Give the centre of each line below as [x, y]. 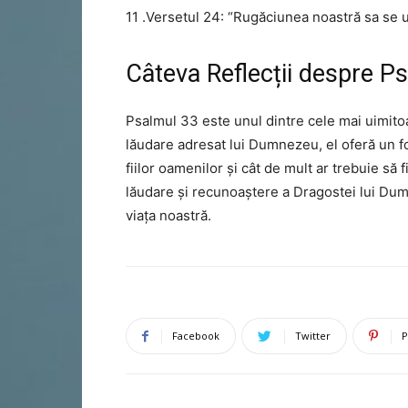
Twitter [313, 336]
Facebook [196, 336]
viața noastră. [168, 215]
